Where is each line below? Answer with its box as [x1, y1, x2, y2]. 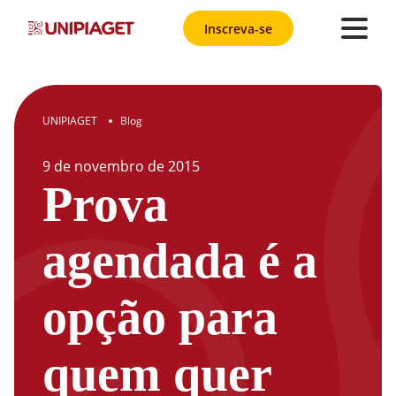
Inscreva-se [203, 19, 272, 37]
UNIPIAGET [42, 113, 97, 128]
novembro [74, 156, 144, 176]
